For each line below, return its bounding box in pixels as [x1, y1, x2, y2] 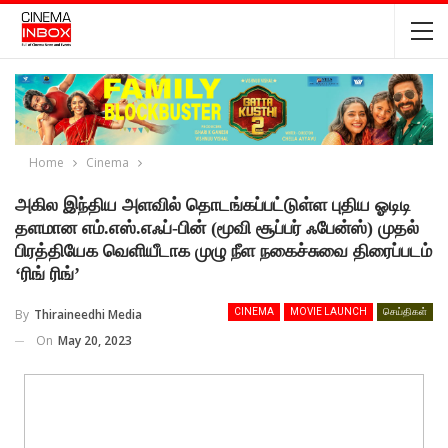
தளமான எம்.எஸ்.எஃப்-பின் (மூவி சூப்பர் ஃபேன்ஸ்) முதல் [15, 218, 419, 239]
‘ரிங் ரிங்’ [15, 264, 80, 285]
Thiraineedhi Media [34, 305, 142, 323]
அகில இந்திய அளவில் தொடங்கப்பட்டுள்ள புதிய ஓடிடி [15, 195, 411, 216]
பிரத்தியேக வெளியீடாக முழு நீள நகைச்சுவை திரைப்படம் [15, 241, 432, 262]
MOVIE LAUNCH [290, 306, 367, 318]
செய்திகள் [383, 306, 427, 318]
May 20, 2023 [58, 331, 132, 349]
